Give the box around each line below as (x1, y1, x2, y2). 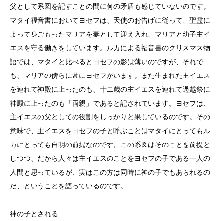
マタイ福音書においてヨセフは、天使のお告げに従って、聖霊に (10, 16, 210, 24)
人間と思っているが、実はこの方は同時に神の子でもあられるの (10, 168, 210, 176)
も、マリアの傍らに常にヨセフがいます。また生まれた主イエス (10, 72, 210, 79)
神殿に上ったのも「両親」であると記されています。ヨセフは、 (10, 99, 210, 107)
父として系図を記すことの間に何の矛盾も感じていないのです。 (10, 2, 210, 10)
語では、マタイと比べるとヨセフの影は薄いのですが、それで (10, 58, 203, 66)
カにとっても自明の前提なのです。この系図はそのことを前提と (10, 141, 210, 148)
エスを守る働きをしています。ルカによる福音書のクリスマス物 (10, 44, 210, 52)
